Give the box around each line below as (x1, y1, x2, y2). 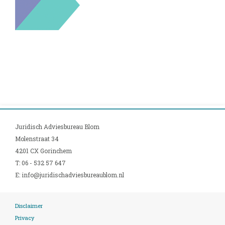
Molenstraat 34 (15, 134, 59, 143)
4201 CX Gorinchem (15, 146, 72, 155)
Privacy (15, 213, 34, 221)
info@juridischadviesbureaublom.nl (22, 170, 124, 179)
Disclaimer (15, 201, 43, 209)
